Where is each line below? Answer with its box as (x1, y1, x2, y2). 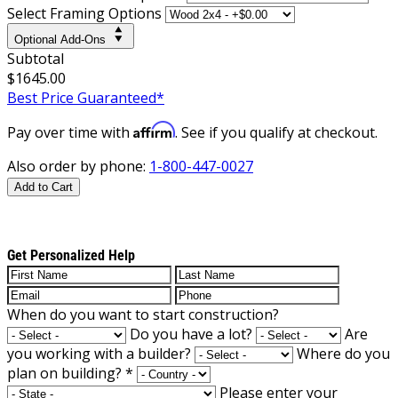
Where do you (297, 343, 390, 363)
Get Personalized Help (7, 246, 135, 264)
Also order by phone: (7, 155, 149, 176)
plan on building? (7, 362, 125, 383)
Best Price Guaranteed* (7, 87, 164, 107)
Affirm (133, 120, 175, 139)
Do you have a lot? (130, 323, 252, 344)
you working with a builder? (7, 343, 191, 363)
